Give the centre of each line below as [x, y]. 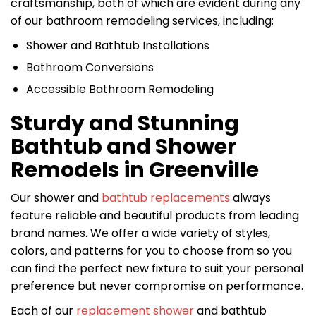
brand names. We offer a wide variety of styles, [140, 233]
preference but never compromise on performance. [157, 286]
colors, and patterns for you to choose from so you [151, 251]
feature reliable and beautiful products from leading [155, 215]
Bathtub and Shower [123, 147]
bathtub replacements [166, 198]
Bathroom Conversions [90, 67]
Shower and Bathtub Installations [118, 45]
